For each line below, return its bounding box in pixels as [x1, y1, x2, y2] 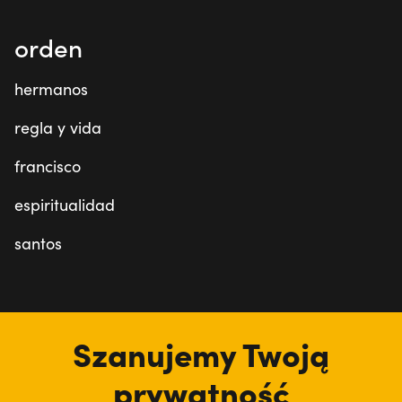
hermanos [14, 78, 88, 100]
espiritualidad [14, 194, 115, 216]
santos [14, 232, 62, 255]
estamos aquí [14, 310, 168, 345]
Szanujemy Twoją [73, 330, 329, 375]
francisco [14, 155, 81, 178]
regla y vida [14, 117, 101, 139]
